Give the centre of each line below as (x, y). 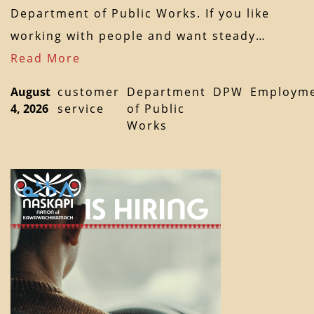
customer (89, 92)
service (81, 109)
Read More (46, 59)
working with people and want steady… (143, 36)
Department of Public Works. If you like (140, 14)
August (30, 92)
